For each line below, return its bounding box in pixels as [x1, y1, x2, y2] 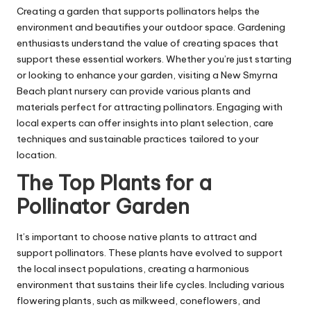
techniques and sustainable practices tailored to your [17, 133, 259, 146]
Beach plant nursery [17, 85, 108, 98]
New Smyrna [221, 69, 278, 82]
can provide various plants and [108, 85, 251, 98]
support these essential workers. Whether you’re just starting [17, 53, 292, 66]
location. [17, 149, 57, 162]
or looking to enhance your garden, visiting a [17, 69, 221, 82]
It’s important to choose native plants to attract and [17, 230, 257, 243]
